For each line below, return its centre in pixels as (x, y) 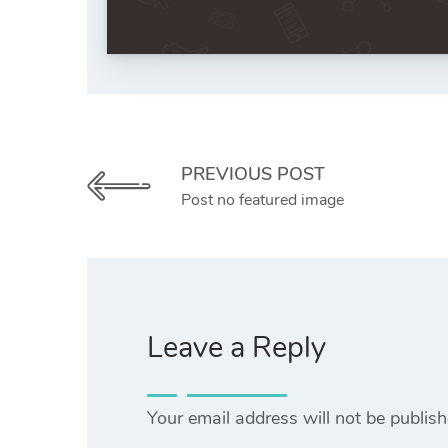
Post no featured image (262, 199)
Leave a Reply (236, 347)
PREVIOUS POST (253, 173)
